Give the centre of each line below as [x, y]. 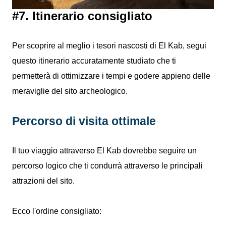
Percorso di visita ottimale [84, 121]
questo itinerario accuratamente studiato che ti [94, 61]
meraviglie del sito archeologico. [70, 91]
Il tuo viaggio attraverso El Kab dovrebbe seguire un [104, 151]
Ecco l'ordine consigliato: [57, 211]
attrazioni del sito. [44, 181]
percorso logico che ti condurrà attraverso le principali [107, 166]
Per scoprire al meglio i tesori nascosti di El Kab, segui [109, 46]
